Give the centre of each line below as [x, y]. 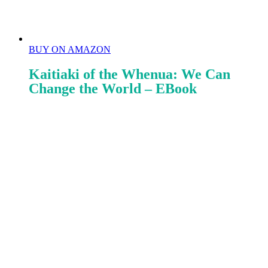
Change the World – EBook [113, 88]
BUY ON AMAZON [70, 49]
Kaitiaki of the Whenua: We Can [130, 74]
